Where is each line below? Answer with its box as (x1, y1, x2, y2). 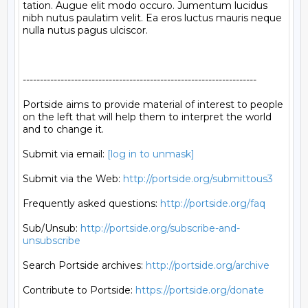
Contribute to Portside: (23, 284, 135, 296)
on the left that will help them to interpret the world (23, 111, 272, 123)
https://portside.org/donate (135, 284, 264, 296)
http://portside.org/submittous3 (123, 173, 273, 185)
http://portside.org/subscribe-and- (80, 222, 240, 234)
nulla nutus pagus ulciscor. (23, 24, 148, 36)
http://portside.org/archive (146, 259, 269, 272)
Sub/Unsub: (23, 222, 80, 234)
